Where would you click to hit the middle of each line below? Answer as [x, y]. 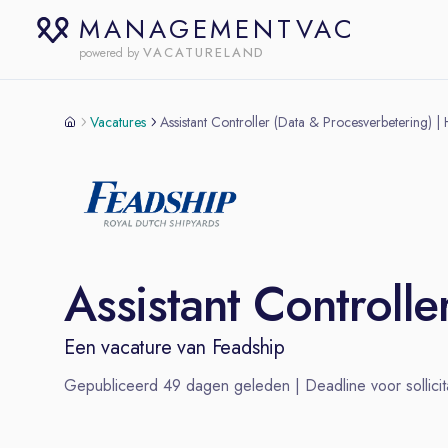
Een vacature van [138, 347]
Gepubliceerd [113, 385]
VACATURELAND [204, 52]
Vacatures [118, 122]
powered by [109, 53]
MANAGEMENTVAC [217, 29]
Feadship [248, 347]
